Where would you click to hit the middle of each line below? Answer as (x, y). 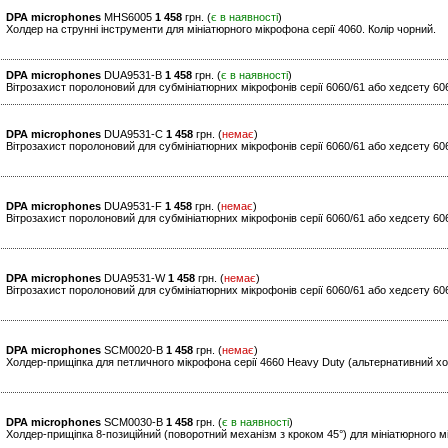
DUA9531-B (133, 75)
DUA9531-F (133, 206)
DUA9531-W (134, 278)
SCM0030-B (133, 422)
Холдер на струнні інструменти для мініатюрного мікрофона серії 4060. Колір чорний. (221, 29)
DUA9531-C (133, 134)
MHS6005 (128, 17)
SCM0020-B (133, 350)
